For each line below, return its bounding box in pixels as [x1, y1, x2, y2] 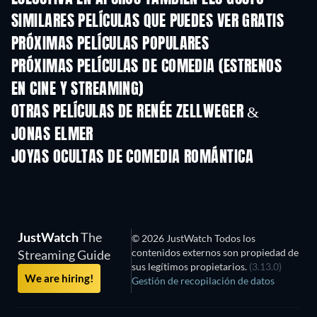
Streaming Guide [18, 247, 110, 263]
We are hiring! [25, 272, 93, 285]
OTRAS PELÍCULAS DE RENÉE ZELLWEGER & [11, 105, 260, 121]
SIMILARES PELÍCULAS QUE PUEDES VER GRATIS [11, 14, 284, 30]
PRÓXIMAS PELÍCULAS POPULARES [11, 37, 209, 53]
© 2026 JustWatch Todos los [131, 232, 255, 245]
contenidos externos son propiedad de [131, 246, 299, 259]
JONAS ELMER [11, 127, 93, 144]
